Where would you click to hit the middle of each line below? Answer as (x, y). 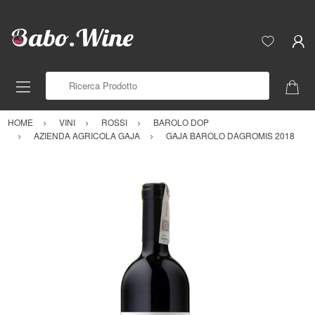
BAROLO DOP (181, 122)
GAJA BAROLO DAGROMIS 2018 (230, 135)
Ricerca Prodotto (80, 79)
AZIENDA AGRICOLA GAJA (87, 135)
